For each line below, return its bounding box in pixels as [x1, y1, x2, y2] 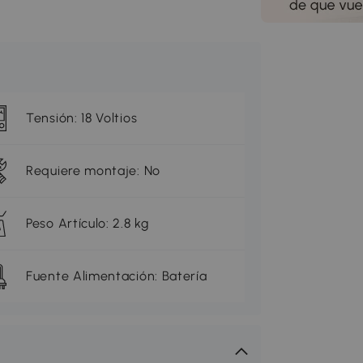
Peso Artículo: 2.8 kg [26, 216, 149, 232]
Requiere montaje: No [26, 163, 160, 179]
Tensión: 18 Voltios [26, 110, 138, 126]
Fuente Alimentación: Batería [26, 268, 207, 284]
